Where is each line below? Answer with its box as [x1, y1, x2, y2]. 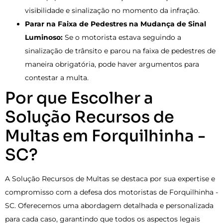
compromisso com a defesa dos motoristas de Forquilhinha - [5, 187, 218, 197]
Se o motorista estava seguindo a [63, 32, 181, 42]
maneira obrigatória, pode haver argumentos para [25, 59, 199, 69]
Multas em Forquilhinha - [5, 125, 206, 146]
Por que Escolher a [5, 88, 153, 108]
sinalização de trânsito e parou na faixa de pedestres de [25, 46, 216, 55]
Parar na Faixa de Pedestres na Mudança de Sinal [25, 19, 206, 28]
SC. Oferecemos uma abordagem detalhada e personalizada [5, 201, 214, 210]
